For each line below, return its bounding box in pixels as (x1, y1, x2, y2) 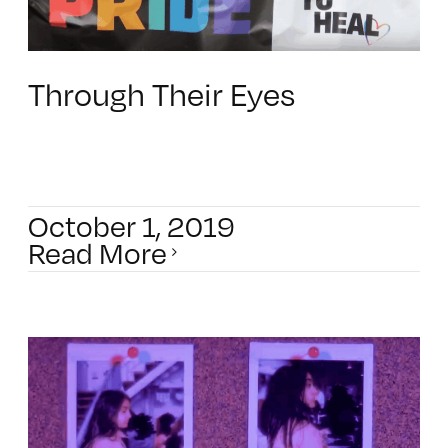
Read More (27, 232, 167, 273)
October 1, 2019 (27, 205, 235, 246)
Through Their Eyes (27, 71, 295, 115)
